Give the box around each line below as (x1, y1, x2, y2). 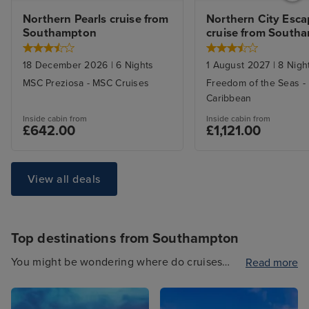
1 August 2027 (206, 59, 270, 72)
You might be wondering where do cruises (11, 255, 223, 270)
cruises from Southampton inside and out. (11, 290, 220, 304)
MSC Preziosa (23, 77, 84, 90)
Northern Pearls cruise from (23, 12, 169, 27)
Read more (246, 255, 298, 270)
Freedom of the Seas (206, 77, 300, 90)
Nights (121, 59, 154, 72)
